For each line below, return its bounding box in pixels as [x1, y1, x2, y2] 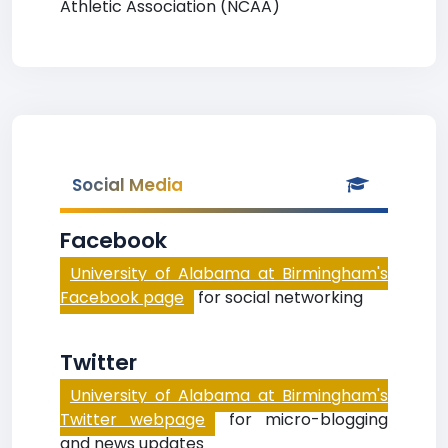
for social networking [194, 286, 363, 309]
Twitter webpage [60, 408, 206, 431]
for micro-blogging [215, 408, 389, 431]
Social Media [72, 173, 183, 197]
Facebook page [60, 286, 184, 309]
